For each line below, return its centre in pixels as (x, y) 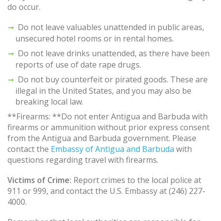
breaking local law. (49, 101)
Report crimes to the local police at (136, 180)
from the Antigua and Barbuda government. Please (102, 138)
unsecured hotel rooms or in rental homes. (94, 38)
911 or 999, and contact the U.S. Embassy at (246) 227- (106, 191)
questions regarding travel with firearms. (83, 160)
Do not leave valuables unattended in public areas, (111, 27)
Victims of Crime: (39, 180)
